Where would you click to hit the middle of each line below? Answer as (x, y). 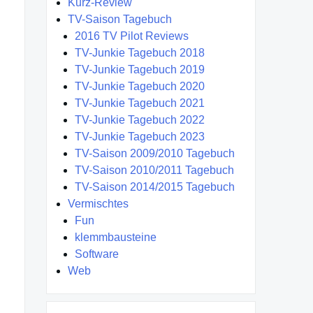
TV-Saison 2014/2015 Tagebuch (155, 187)
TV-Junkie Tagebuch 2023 (140, 137)
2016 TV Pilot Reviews (132, 36)
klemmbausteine (116, 238)
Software (97, 254)
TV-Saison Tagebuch (120, 20)
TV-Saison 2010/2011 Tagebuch (154, 170)
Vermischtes (98, 204)
